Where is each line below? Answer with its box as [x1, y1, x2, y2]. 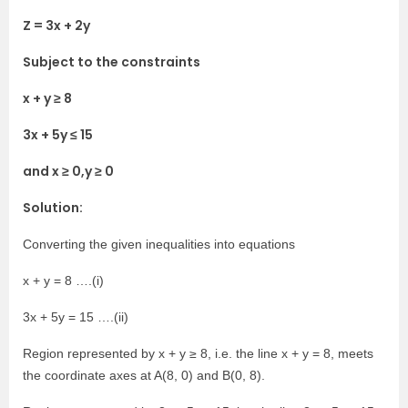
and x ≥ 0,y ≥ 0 [23, 162, 114, 181]
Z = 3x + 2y [23, 16, 90, 36]
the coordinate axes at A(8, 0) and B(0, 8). [23, 368, 265, 383]
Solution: [23, 199, 83, 218]
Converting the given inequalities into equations [23, 237, 295, 252]
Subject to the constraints [23, 53, 200, 72]
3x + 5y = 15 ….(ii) [23, 310, 128, 325]
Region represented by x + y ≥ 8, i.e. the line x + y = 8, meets [23, 346, 373, 362]
